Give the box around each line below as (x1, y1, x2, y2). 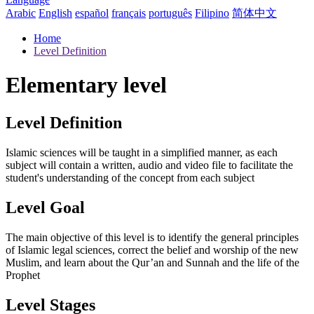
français (111, 7, 146, 19)
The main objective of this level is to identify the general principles (6, 231, 299, 243)
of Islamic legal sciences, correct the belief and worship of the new (6, 243, 299, 256)
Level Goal (6, 198, 85, 217)
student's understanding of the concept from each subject (6, 171, 254, 184)
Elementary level (6, 72, 167, 98)
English (39, 7, 72, 19)
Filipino (195, 7, 229, 19)
